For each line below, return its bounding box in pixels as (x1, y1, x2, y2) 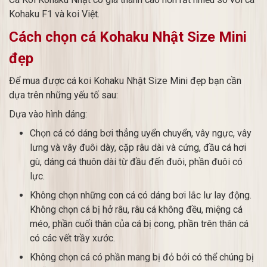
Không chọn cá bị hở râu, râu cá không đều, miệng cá (30, 204, 243, 215)
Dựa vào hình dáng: (9, 108, 87, 120)
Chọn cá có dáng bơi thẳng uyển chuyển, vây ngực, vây (30, 128, 252, 139)
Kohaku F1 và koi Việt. (9, 8, 100, 20)
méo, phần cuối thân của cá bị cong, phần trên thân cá (30, 218, 249, 229)
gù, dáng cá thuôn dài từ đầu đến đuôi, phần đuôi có (30, 156, 243, 167)
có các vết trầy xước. (30, 232, 115, 244)
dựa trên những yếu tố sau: (9, 89, 118, 101)
